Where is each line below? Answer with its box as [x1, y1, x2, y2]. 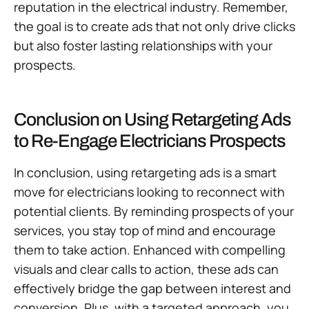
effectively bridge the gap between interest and [14, 279, 291, 297]
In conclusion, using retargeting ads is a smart [14, 163, 277, 181]
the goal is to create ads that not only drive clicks [14, 17, 295, 34]
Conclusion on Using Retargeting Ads [14, 109, 291, 129]
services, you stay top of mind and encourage [14, 221, 276, 239]
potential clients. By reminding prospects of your [14, 202, 294, 219]
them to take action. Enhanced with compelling [14, 241, 286, 258]
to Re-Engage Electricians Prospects [14, 130, 286, 150]
